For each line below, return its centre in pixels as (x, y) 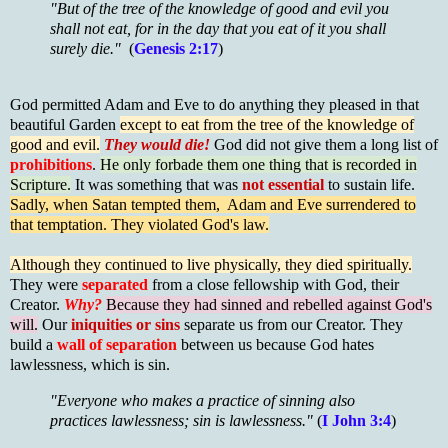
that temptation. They (77, 224)
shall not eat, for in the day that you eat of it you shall (218, 28)
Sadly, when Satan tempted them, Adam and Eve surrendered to (213, 204)
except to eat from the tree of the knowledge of (267, 124)
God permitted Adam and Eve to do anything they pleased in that (214, 104)
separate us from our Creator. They (291, 324)
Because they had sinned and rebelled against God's (269, 304)
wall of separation (117, 344)
